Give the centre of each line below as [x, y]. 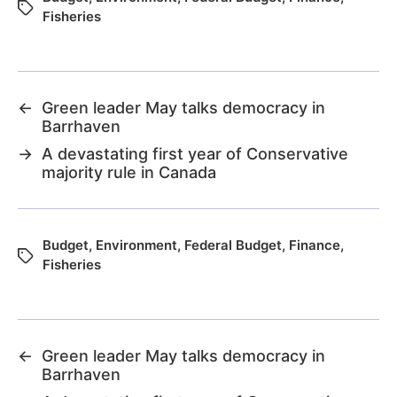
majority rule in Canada [129, 172]
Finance [315, 245]
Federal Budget [233, 245]
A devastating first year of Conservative [195, 153]
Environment [136, 245]
